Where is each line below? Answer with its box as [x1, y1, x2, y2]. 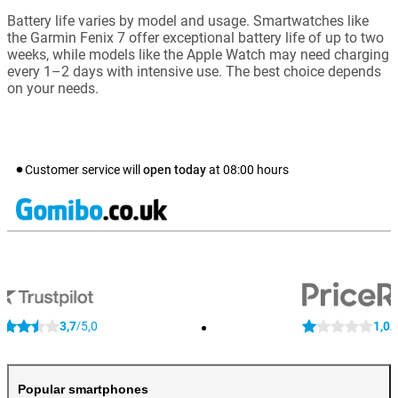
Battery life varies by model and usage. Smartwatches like [7, 12, 369, 30]
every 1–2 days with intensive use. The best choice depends [7, 63, 381, 81]
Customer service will [25, 163, 143, 178]
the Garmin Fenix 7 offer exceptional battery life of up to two [7, 29, 384, 47]
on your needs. [7, 80, 99, 98]
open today [143, 163, 206, 178]
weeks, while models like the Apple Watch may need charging [7, 46, 389, 64]
